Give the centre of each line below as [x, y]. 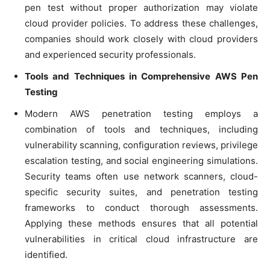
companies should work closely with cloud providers [141, 39]
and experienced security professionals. [110, 55]
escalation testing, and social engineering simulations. [141, 161]
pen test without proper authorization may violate [141, 8]
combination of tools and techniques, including [141, 130]
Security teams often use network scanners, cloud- [141, 177]
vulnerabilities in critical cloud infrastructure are [141, 239]
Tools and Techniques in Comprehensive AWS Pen [141, 77]
